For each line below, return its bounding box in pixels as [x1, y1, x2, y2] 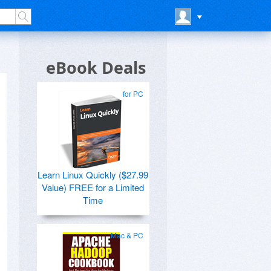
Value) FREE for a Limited [41, 181, 144, 194]
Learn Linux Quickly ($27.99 [37, 168, 148, 181]
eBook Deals [46, 56, 146, 79]
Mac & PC [111, 230, 143, 240]
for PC [123, 88, 143, 99]
